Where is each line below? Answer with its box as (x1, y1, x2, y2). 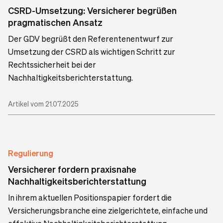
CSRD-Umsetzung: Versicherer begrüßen (8, 4, 177, 16)
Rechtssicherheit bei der (8, 59, 96, 70)
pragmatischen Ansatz (8, 16, 103, 28)
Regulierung (8, 147, 53, 158)
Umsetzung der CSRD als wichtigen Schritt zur (8, 46, 175, 57)
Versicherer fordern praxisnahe (8, 163, 136, 175)
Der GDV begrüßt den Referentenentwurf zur (8, 33, 173, 44)
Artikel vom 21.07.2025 (8, 99, 79, 108)
